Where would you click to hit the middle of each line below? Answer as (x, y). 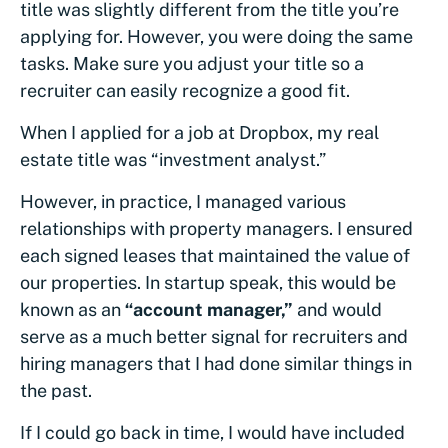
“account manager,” (209, 309)
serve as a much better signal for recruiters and (214, 336)
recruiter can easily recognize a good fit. (185, 90)
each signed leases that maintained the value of (215, 255)
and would (337, 309)
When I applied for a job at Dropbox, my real (199, 132)
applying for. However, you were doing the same (216, 36)
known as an (72, 309)
